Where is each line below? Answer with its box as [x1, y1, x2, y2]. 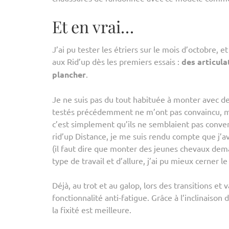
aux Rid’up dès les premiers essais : [52, 56, 181, 66]
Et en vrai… [52, 15, 134, 37]
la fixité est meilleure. [52, 204, 131, 215]
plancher [52, 69, 86, 80]
